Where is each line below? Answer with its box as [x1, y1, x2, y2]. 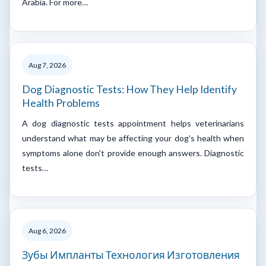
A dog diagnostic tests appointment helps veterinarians [22, 118, 244, 128]
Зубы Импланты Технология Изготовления [22, 248, 240, 261]
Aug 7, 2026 [28, 60, 66, 69]
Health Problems [22, 96, 100, 109]
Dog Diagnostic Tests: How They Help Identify [22, 83, 237, 96]
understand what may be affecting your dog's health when [22, 132, 244, 143]
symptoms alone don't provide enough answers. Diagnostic [22, 147, 244, 158]
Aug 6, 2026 [28, 226, 66, 235]
